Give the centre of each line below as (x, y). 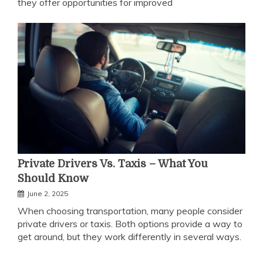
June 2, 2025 (48, 193)
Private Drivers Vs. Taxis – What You (113, 163)
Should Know (53, 178)
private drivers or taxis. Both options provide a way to (130, 223)
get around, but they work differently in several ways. (129, 236)
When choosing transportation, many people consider (130, 210)
